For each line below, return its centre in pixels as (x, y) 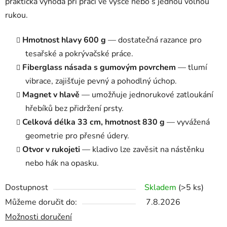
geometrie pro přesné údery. (77, 136)
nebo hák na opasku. (62, 163)
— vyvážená (187, 122)
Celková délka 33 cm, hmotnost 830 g (93, 122)
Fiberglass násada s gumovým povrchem (99, 68)
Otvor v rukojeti (51, 150)
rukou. (16, 15)
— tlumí (192, 68)
